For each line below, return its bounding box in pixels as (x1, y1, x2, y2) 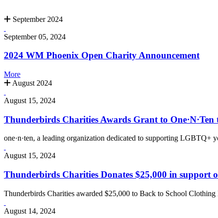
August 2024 (11, 78, 52, 87)
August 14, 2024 (4, 206, 55, 215)
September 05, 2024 (4, 32, 66, 41)
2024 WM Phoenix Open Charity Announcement (4, 50, 200, 61)
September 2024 (11, 15, 63, 23)
